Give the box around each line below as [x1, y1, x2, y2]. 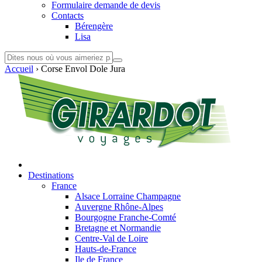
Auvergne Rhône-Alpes [75, 202, 163, 212]
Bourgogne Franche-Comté [75, 212, 176, 222]
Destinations [28, 170, 74, 180]
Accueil [5, 64, 33, 74]
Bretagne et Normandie [75, 223, 161, 233]
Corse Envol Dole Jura [39, 64, 125, 74]
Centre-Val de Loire [75, 233, 148, 243]
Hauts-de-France [75, 244, 136, 254]
